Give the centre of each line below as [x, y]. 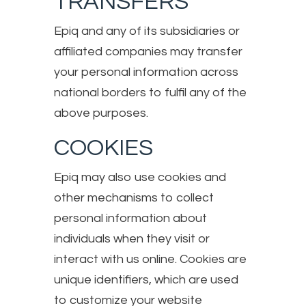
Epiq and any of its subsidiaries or [147, 31]
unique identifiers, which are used [146, 279]
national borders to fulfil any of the [150, 92]
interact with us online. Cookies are [150, 259]
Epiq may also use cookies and [140, 177]
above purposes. [101, 113]
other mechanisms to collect [134, 197]
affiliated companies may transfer [148, 51]
